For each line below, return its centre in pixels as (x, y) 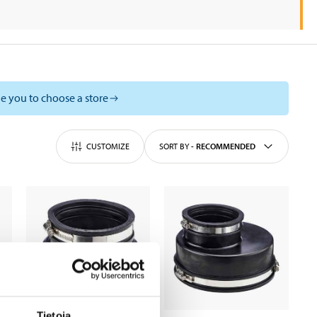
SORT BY (174, 146)
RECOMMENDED (226, 146)
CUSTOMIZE (108, 146)
